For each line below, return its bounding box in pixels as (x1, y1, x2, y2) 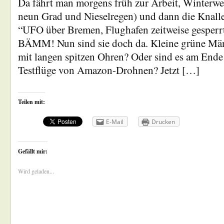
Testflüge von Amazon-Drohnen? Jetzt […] (18, 63, 199, 77)
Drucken (151, 117, 175, 126)
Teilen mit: (18, 97, 45, 106)
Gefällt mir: (18, 146, 47, 155)
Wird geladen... (18, 166, 54, 175)
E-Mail (106, 117, 123, 126)
